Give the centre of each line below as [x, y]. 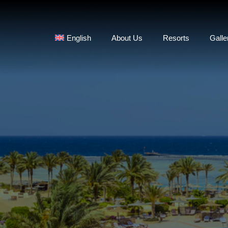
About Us [127, 38]
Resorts [176, 38]
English [79, 38]
